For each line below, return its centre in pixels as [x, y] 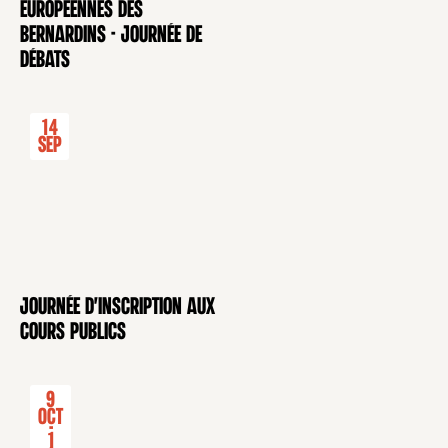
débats [45, 61]
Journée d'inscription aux [117, 308]
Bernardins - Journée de [111, 36]
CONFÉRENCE [68, 320]
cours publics [73, 333]
